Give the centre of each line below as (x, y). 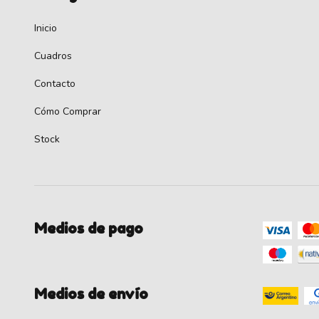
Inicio (46, 28)
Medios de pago (89, 229)
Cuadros (53, 56)
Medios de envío (91, 294)
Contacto (55, 84)
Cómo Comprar (68, 112)
